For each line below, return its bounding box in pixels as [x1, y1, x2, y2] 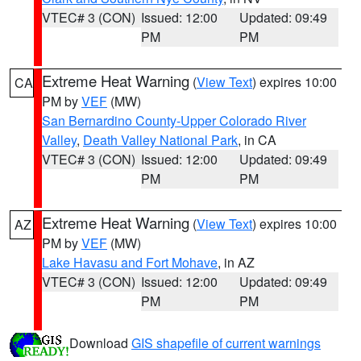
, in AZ [218, 253, 255, 272]
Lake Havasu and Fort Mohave [42, 253, 218, 272]
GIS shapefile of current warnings [131, 334, 321, 353]
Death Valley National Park [83, 131, 238, 149]
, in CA [238, 131, 276, 149]
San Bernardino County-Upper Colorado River [42, 111, 306, 130]
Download [69, 334, 131, 353]
